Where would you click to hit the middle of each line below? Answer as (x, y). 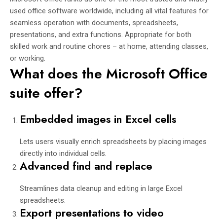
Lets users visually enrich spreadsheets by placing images (113, 142)
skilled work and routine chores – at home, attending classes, (109, 47)
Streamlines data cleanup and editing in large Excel (101, 189)
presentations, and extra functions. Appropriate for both (101, 35)
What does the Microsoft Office (109, 74)
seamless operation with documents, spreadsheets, (94, 23)
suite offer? (46, 93)
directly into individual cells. (63, 154)
